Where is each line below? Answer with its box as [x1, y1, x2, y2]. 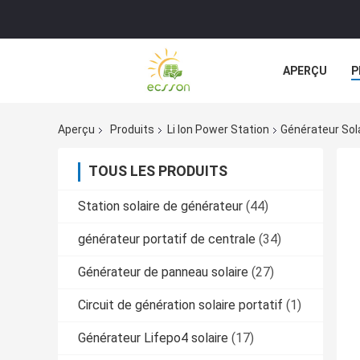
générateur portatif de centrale [78, 231, 256, 247]
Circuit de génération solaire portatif [78, 297, 283, 313]
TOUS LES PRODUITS [88, 162, 227, 180]
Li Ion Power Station [167, 123, 269, 137]
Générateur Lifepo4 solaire [78, 330, 228, 346]
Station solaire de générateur [78, 198, 243, 215]
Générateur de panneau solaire [78, 264, 248, 280]
